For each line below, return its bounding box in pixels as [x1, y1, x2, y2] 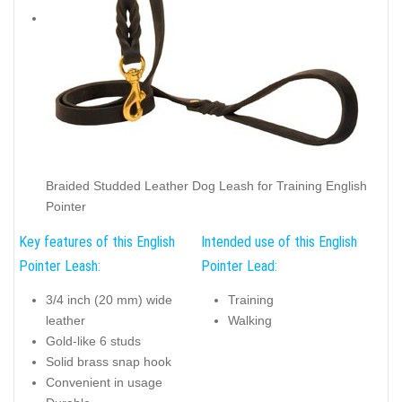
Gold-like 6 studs [46, 334, 141, 349]
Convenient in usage [46, 375, 162, 390]
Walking [228, 313, 272, 328]
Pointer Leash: [19, 257, 100, 275]
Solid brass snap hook [46, 354, 171, 370]
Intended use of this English [201, 232, 357, 250]
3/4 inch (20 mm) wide [46, 293, 172, 308]
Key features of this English [19, 232, 175, 250]
